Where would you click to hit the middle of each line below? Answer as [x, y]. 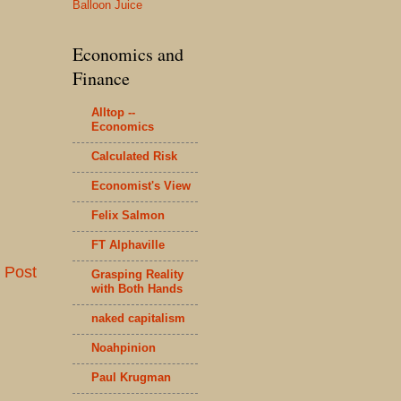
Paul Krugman [131, 377]
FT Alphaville [128, 244]
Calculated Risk [134, 156]
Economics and [128, 54]
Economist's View [141, 185]
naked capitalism [138, 318]
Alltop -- [113, 112]
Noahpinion [124, 347]
